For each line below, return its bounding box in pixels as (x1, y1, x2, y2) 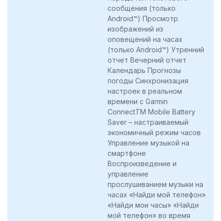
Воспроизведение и (108, 159, 177, 168)
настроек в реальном (108, 86, 182, 95)
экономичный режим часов (108, 128, 201, 137)
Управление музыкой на (108, 138, 189, 147)
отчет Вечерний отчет (108, 55, 186, 64)
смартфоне (108, 148, 146, 157)
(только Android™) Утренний (108, 45, 204, 54)
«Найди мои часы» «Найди (108, 200, 199, 209)
